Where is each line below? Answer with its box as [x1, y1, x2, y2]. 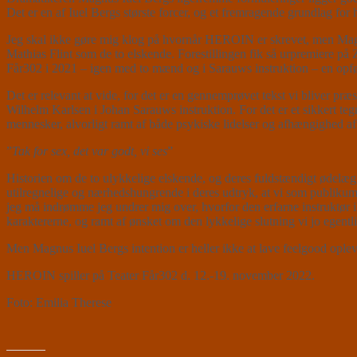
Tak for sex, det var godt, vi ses [12, 143, 167, 158]
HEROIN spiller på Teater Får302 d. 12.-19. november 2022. [6, 268, 315, 282]
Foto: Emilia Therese [6, 295, 112, 309]
